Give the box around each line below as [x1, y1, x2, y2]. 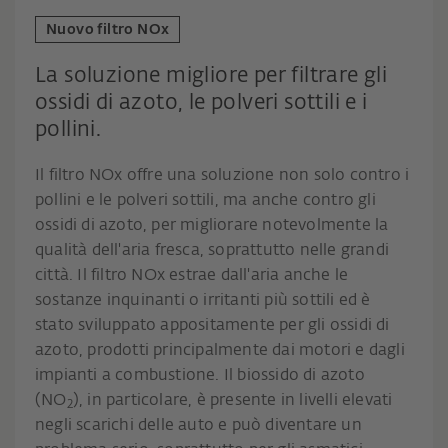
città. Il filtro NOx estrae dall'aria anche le [35, 268, 349, 285]
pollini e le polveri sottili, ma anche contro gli [35, 193, 376, 210]
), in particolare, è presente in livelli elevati [72, 393, 393, 410]
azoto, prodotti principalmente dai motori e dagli [35, 343, 405, 360]
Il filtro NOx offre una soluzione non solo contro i [35, 168, 410, 185]
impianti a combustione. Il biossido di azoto [35, 368, 365, 385]
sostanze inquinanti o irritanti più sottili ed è [35, 293, 371, 310]
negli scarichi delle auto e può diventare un [35, 418, 362, 435]
